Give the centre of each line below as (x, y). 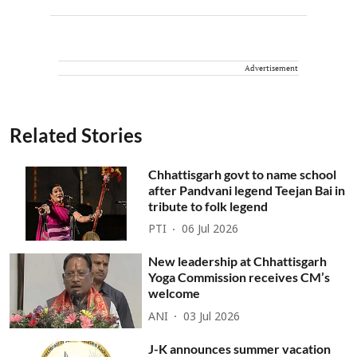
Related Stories (76, 135)
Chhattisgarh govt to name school (243, 174)
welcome (175, 293)
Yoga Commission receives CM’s (239, 277)
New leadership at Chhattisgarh (238, 261)
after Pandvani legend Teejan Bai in (247, 190)
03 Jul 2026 (212, 317)
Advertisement (271, 68)
